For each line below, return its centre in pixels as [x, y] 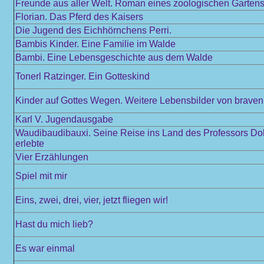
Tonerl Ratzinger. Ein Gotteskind [82, 76]
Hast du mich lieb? [54, 224]
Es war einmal [45, 248]
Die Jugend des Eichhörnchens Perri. [93, 30]
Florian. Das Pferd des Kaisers [79, 17]
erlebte [30, 143]
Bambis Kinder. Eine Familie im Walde [95, 44]
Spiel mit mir [41, 176]
